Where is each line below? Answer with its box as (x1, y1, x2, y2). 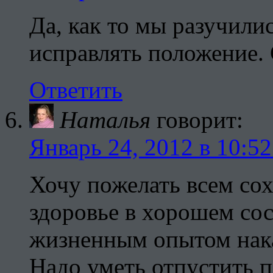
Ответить (29, 77, 122, 104)
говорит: (157, 107, 243, 133)
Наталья (60, 107, 151, 133)
